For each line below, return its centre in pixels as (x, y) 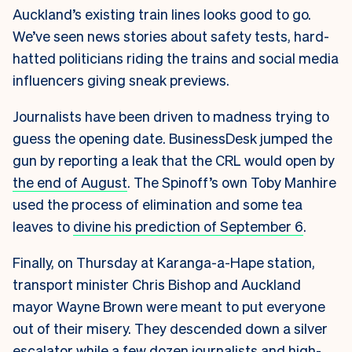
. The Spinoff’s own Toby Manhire (232, 181)
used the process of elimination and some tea (158, 203)
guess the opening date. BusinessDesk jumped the (172, 137)
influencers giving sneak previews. (123, 79)
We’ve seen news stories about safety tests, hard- (171, 35)
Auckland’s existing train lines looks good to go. (162, 13)
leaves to (43, 225)
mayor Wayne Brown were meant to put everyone (169, 306)
